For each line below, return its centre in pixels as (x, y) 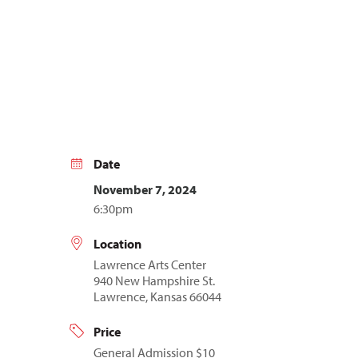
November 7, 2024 (145, 190)
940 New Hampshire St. (154, 281)
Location (117, 244)
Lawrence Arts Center (150, 265)
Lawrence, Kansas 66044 (157, 297)
